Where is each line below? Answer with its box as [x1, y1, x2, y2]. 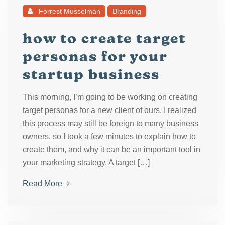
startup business [23, 66, 160, 83]
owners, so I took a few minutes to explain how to [23, 132, 196, 141]
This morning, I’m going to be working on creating [23, 93, 197, 101]
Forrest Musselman [37, 7, 100, 15]
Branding [113, 7, 141, 15]
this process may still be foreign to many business [23, 119, 198, 128]
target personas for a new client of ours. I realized [23, 106, 196, 115]
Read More [23, 179, 64, 188]
